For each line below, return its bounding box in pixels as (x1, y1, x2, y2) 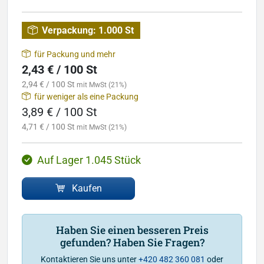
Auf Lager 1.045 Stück (37, 154, 141, 166)
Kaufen (71, 182, 102, 194)
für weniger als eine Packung (34, 91, 138, 101)
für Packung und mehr (34, 49, 115, 59)
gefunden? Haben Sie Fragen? (60, 235, 204, 249)
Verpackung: (42, 24, 97, 36)
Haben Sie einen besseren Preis (55, 223, 209, 237)
